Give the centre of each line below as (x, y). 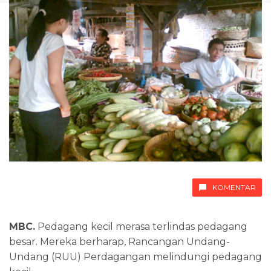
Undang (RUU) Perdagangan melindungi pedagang (135, 256)
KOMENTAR (234, 187)
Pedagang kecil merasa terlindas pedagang (141, 226)
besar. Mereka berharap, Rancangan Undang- (119, 241)
